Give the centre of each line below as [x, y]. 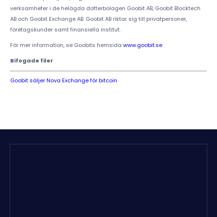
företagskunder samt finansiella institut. [65, 30]
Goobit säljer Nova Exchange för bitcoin [63, 81]
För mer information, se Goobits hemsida [66, 45]
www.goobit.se [142, 45]
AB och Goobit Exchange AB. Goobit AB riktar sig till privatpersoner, [98, 19]
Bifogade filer [31, 61]
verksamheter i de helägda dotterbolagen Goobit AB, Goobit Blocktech [105, 8]
